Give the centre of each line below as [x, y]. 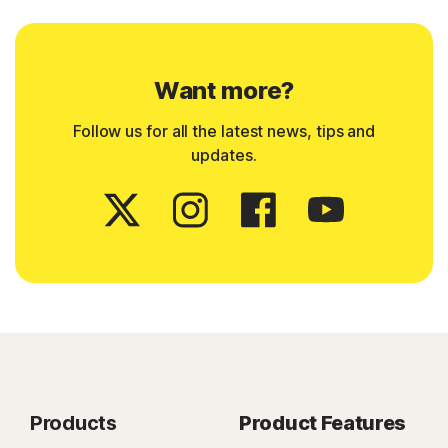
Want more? [224, 91]
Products [73, 423]
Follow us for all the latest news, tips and [224, 131]
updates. [224, 155]
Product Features [323, 423]
